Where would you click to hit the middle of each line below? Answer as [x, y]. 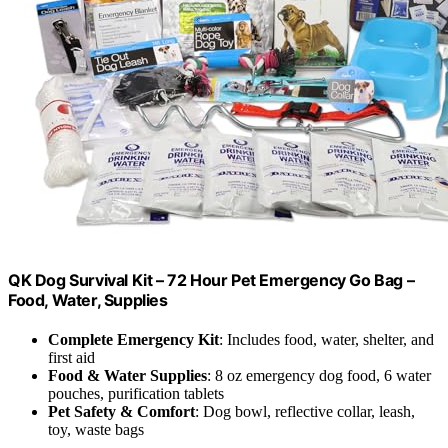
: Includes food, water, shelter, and [326, 340]
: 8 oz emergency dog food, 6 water [319, 376]
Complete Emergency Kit [133, 340]
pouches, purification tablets [136, 394]
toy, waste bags [96, 430]
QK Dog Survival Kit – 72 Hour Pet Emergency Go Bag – [211, 280]
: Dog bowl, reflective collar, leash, [305, 412]
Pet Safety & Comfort [121, 412]
